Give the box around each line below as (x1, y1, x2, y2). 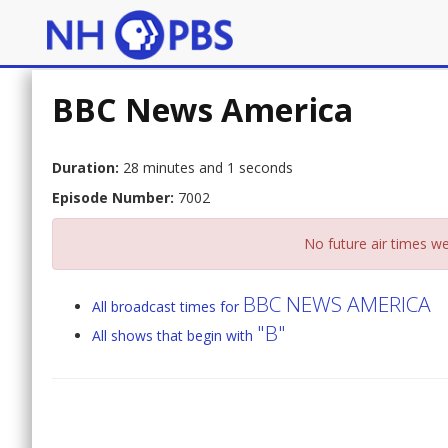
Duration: (52, 158, 119, 178)
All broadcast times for (92, 297, 243, 317)
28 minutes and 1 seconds (119, 158, 293, 178)
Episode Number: (52, 188, 174, 208)
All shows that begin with (92, 326, 257, 346)
